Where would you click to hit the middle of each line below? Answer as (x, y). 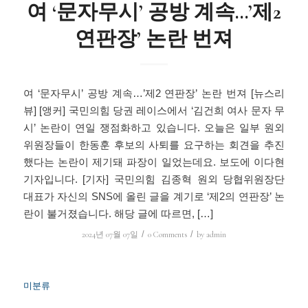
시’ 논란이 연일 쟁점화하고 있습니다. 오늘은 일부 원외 (154, 128)
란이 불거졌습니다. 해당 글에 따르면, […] (118, 214)
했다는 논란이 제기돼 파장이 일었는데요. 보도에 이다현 (154, 162)
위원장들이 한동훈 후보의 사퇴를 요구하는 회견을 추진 (154, 145)
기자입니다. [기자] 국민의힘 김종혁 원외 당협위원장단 (154, 179)
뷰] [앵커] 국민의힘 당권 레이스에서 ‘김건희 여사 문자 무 (154, 111)
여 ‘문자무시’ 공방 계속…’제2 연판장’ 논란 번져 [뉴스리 (154, 93)
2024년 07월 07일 (110, 234)
